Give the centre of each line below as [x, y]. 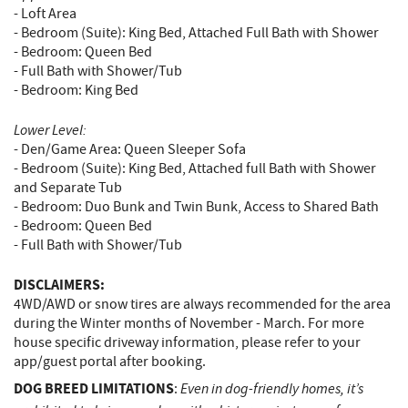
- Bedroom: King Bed [76, 91]
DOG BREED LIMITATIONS [94, 389]
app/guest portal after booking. [110, 362]
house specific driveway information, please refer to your [187, 343]
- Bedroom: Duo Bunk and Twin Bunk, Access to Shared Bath [196, 207]
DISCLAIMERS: [59, 285]
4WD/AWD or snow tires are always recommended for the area [202, 305]
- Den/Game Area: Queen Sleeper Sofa [130, 150]
